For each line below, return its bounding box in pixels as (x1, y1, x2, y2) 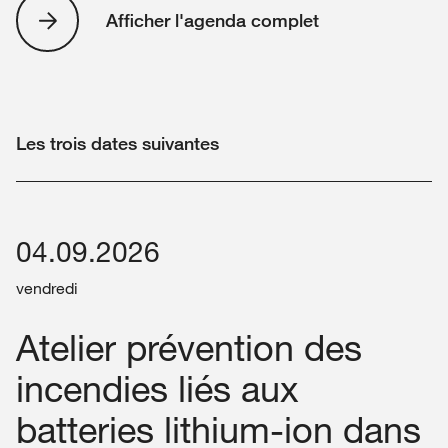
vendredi (16, 278, 78, 299)
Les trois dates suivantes (16, 132, 219, 155)
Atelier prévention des (16, 325, 362, 370)
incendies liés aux (16, 366, 299, 411)
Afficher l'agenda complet (106, 9, 319, 32)
